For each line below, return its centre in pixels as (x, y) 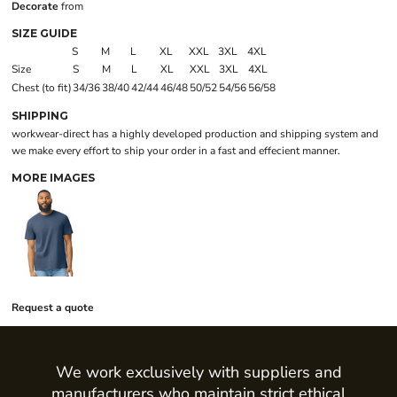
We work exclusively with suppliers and (198, 373)
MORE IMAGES (53, 178)
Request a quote (53, 308)
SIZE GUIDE (44, 34)
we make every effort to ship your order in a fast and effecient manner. (176, 151)
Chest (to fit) (42, 88)
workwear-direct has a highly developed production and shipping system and (195, 134)
